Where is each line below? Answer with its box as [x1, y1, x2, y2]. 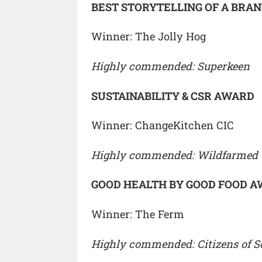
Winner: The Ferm [91, 207, 184, 222]
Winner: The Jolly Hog [91, 29, 206, 44]
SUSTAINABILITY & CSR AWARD [91, 88, 254, 103]
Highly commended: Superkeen [91, 59, 250, 74]
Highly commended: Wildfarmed [91, 147, 258, 162]
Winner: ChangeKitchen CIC [91, 118, 234, 133]
